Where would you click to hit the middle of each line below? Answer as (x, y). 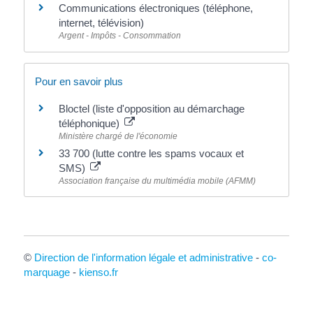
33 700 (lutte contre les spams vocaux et (151, 153)
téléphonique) (90, 123)
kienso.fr (98, 272)
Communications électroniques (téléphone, (155, 8)
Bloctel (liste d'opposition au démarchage (151, 108)
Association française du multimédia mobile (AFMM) (157, 181)
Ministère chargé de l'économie (118, 136)
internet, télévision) (101, 23)
